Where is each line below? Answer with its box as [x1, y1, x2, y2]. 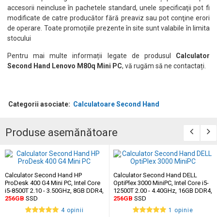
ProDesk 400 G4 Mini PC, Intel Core [5, 179, 100, 186]
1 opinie [168, 206, 193, 214]
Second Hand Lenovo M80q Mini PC [7, 62, 122, 70]
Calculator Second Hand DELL [113, 171, 197, 179]
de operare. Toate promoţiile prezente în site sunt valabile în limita [7, 24, 210, 32]
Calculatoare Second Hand [73, 100, 159, 108]
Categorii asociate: [8, 100, 73, 108]
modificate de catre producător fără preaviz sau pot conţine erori [7, 14, 210, 22]
